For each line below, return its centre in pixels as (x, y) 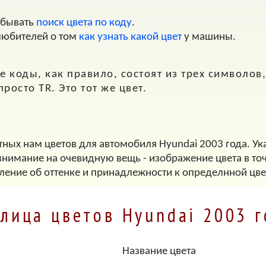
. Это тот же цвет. (99, 88)
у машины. (209, 37)
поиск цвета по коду (84, 23)
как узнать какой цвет (131, 37)
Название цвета (158, 251)
